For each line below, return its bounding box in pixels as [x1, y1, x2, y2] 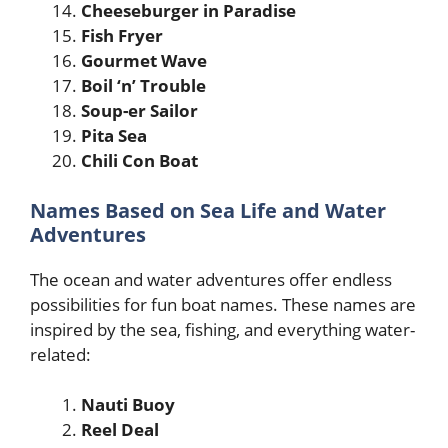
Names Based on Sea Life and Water [30, 196, 386, 224]
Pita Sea [81, 124, 147, 147]
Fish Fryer [81, 24, 163, 47]
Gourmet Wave [81, 49, 207, 72]
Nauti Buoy [81, 393, 175, 416]
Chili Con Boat [81, 149, 198, 172]
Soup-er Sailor [81, 99, 198, 122]
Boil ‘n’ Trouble [81, 74, 206, 97]
